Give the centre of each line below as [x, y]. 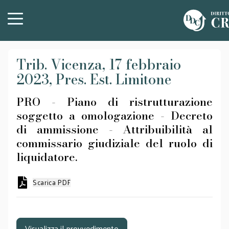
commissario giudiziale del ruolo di [114, 143]
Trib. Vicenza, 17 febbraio [99, 65]
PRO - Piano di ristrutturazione [114, 102]
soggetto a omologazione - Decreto [114, 116]
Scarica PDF [52, 182]
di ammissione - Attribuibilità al [114, 129]
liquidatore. [47, 157]
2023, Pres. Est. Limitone [94, 79]
